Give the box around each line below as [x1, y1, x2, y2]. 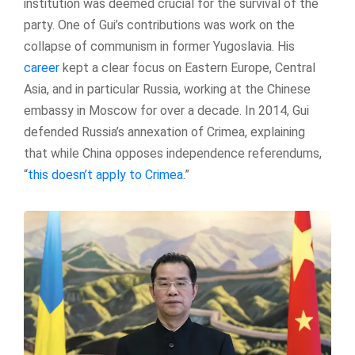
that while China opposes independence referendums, [24, 146, 322, 161]
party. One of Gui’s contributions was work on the [24, 17, 295, 32]
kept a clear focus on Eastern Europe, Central [59, 60, 315, 75]
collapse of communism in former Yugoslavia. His [24, 39, 295, 54]
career [24, 60, 59, 75]
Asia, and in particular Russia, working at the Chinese [24, 82, 311, 97]
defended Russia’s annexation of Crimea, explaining [24, 124, 305, 139]
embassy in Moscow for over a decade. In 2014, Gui [24, 103, 309, 118]
